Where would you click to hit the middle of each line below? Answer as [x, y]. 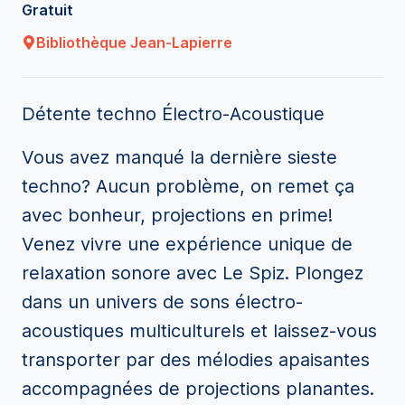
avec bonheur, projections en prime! [177, 215]
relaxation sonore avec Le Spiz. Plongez [193, 273]
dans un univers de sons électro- [162, 302]
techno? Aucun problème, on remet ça [188, 186]
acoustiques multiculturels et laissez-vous [199, 331]
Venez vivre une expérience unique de [187, 244]
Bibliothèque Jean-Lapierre [134, 42]
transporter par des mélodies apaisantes [196, 360]
